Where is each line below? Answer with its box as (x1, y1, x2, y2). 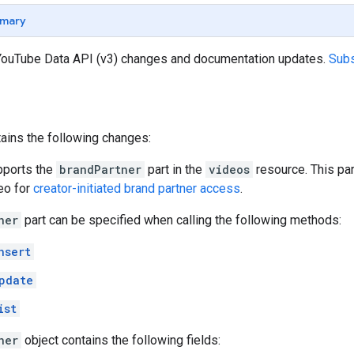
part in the (145, 161, 205, 177)
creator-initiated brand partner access (33, 180, 240, 196)
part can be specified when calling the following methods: (21, 212, 341, 228)
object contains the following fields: (21, 332, 220, 348)
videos (209, 161, 250, 177)
